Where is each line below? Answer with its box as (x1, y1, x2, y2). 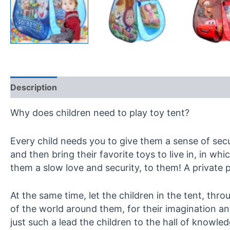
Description (10, 82, 57, 92)
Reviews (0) (68, 82, 117, 92)
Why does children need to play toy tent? (10, 107, 189, 118)
